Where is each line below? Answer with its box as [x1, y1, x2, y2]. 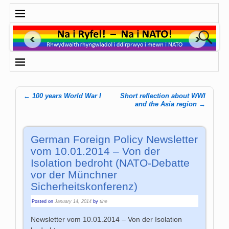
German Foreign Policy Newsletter [31, 133, 198, 146]
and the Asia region [135, 100, 199, 108]
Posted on [32, 198, 55, 204]
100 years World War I [30, 92, 101, 100]
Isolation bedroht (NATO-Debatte [31, 157, 190, 169]
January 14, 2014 [55, 198, 92, 204]
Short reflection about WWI [120, 92, 205, 100]
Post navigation [24, 100, 97, 111]
